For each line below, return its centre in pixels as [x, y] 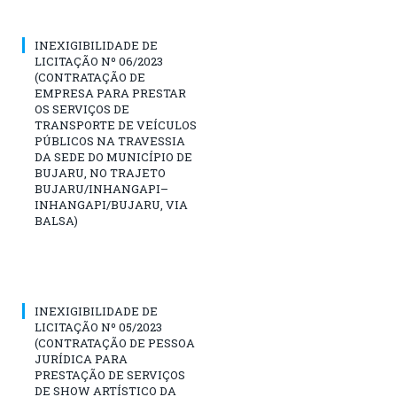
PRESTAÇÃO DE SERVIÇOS [110, 374]
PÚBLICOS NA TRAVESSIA [110, 140]
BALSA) [56, 220]
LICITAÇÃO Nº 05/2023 [98, 327]
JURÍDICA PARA [81, 358]
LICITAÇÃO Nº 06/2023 [99, 61]
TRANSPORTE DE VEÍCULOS [116, 125]
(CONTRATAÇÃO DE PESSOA [115, 343]
